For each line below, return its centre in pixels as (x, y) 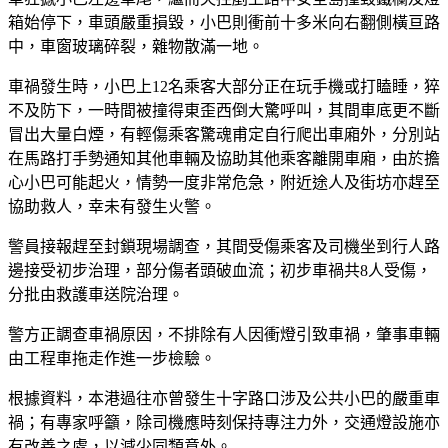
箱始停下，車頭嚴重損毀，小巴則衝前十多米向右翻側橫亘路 (224, 22)
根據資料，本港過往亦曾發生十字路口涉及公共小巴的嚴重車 (224, 398)
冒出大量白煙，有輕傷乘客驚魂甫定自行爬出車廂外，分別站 (224, 134)
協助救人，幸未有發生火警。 (112, 206)
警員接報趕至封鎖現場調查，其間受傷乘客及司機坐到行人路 (224, 246)
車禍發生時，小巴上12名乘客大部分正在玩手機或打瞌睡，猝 (224, 86)
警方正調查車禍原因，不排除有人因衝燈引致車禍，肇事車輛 (224, 334)
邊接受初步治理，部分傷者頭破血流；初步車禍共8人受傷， (220, 270)
